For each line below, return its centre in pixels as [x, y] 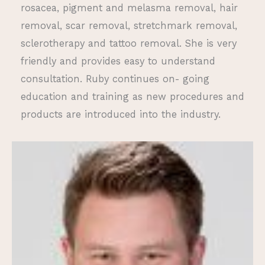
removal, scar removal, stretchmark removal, [129, 25]
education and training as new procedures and [132, 96]
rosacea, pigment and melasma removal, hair [129, 8]
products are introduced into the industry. [121, 114]
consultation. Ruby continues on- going [115, 79]
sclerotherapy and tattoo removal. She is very [129, 43]
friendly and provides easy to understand [118, 61]
